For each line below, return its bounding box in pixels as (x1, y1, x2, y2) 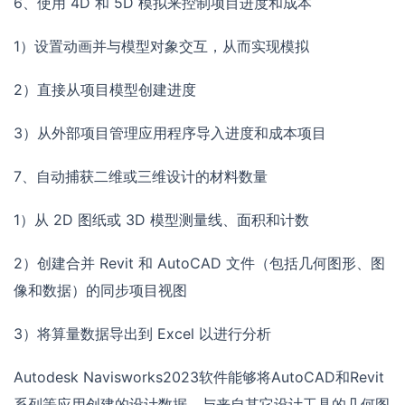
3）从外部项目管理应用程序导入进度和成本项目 (14, 124, 326, 143)
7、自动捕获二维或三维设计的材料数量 (14, 167, 268, 186)
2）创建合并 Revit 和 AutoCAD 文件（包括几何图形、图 (14, 254, 385, 273)
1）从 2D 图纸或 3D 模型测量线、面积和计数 (14, 211, 309, 230)
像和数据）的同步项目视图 (14, 281, 187, 300)
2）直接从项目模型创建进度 (14, 80, 196, 99)
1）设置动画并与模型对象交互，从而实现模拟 (14, 37, 309, 56)
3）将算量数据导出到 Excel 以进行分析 (14, 325, 271, 344)
